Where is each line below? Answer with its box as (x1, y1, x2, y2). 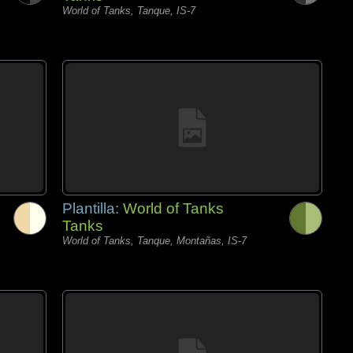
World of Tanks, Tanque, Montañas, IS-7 (62, 235, 247, 247)
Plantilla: (62, 200, 123, 217)
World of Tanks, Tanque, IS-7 (62, 5, 195, 17)
